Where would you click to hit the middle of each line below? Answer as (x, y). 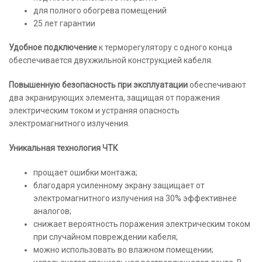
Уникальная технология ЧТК (63, 148)
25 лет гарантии (64, 23)
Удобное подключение (54, 48)
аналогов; (52, 211)
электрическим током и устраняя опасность (94, 111)
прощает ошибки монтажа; (85, 172)
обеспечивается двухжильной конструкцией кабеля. (111, 61)
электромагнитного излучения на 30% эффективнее (135, 198)
